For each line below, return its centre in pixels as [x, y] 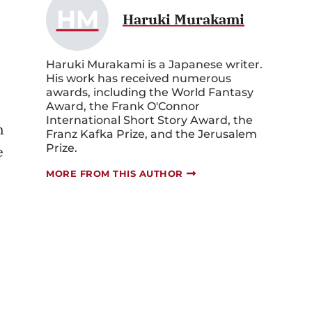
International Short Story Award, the [149, 120]
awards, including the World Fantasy [150, 92]
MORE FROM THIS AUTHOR [115, 173]
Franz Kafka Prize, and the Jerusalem [151, 134]
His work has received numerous [139, 78]
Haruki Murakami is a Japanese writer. [154, 64]
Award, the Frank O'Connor [123, 106]
